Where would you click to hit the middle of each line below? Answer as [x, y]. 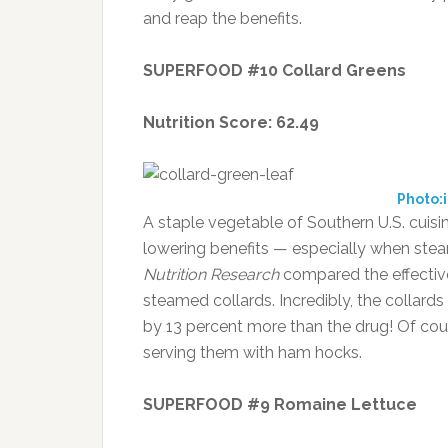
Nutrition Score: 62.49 [231, 123]
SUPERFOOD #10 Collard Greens [274, 71]
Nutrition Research [211, 275]
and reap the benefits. [222, 19]
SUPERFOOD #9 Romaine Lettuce [280, 405]
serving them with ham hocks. [252, 353]
